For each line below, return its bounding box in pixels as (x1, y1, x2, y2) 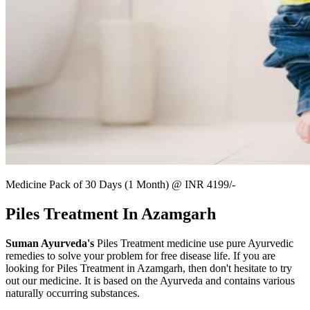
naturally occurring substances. (6, 286, 140, 299)
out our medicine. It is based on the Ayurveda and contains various (6, 274, 295, 286)
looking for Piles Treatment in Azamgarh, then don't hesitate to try (6, 262, 292, 274)
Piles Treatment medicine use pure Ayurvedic (97, 237, 293, 249)
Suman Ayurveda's (6, 237, 97, 249)
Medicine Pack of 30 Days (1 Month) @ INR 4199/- (6, 178, 235, 190)
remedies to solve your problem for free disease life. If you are (6, 249, 275, 262)
